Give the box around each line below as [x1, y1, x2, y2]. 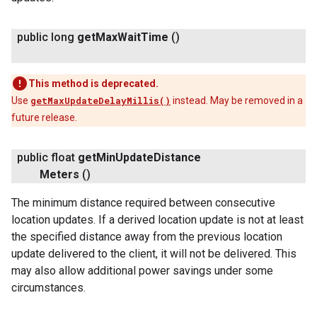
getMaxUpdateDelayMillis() [30, 95, 171, 106]
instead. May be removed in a [171, 95, 303, 106]
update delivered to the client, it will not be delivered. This [11, 247, 296, 260]
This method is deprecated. [28, 78, 158, 89]
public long [17, 30, 74, 44]
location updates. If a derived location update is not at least [11, 213, 304, 226]
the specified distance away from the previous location [11, 230, 282, 243]
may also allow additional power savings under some [11, 264, 273, 277]
